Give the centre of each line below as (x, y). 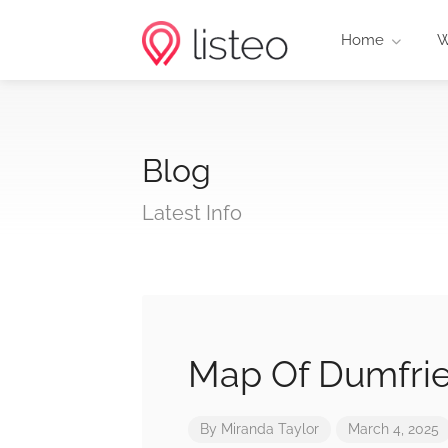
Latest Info (192, 213)
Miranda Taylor (270, 429)
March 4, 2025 (393, 429)
